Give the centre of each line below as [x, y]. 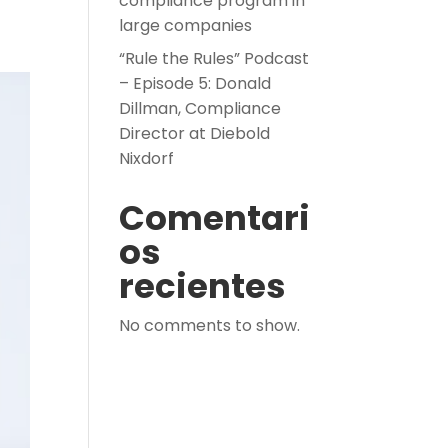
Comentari [215, 217]
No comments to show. [210, 325]
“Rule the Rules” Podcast [214, 58]
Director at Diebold [195, 133]
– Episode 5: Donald [195, 83]
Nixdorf [147, 158]
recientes [203, 285]
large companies [186, 25]
